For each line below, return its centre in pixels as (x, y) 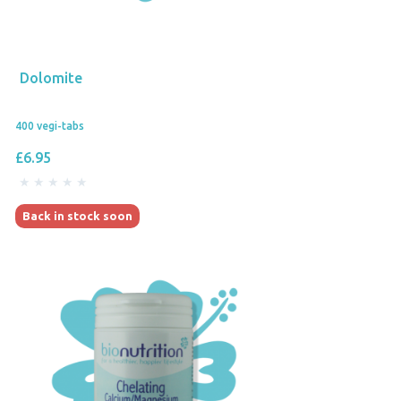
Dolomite (51, 77)
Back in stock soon (77, 215)
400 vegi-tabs (50, 125)
